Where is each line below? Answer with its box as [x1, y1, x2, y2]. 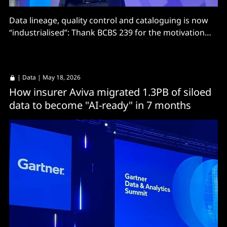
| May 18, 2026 [36, 73, 81, 82]
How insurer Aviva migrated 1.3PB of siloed [9, 85, 211, 99]
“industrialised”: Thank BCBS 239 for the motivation [9, 27, 205, 39]
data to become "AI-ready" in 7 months [9, 98, 191, 112]
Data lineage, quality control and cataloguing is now [9, 15, 208, 26]
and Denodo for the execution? [9, 39, 128, 51]
